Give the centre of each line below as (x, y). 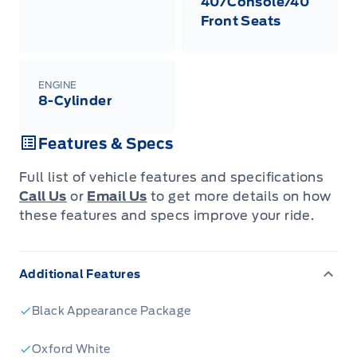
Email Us (117, 197)
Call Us (43, 197)
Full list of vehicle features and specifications (172, 178)
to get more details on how (239, 197)
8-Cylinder (75, 101)
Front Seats (241, 22)
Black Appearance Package (112, 311)
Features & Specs (106, 144)
